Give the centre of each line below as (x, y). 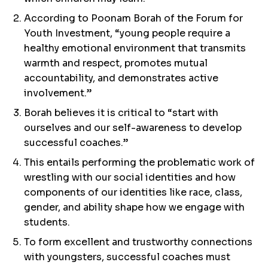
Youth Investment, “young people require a (127, 33)
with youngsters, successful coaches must (127, 257)
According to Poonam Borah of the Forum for (133, 18)
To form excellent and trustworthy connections (138, 242)
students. (47, 222)
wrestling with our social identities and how (130, 177)
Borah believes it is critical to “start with (121, 113)
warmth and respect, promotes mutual (116, 63)
